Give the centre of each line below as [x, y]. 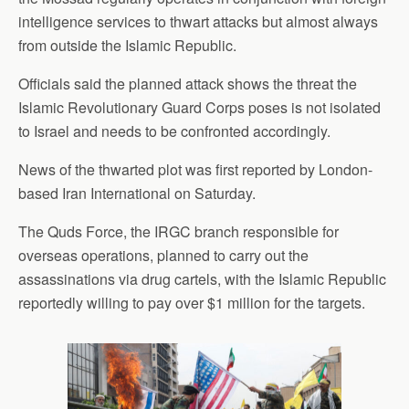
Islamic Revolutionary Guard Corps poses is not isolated [199, 107]
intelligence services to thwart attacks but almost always [198, 21]
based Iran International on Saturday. [137, 193]
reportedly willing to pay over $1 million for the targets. [192, 303]
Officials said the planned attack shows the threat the [188, 84]
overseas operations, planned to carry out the [163, 255]
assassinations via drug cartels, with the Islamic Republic [202, 279]
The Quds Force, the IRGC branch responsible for [178, 231]
